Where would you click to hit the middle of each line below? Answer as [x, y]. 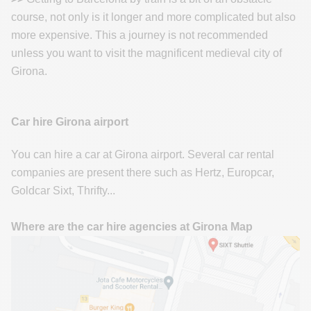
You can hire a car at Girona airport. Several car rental [143, 155]
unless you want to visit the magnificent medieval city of [146, 53]
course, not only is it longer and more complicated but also [153, 17]
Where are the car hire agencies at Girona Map [133, 227]
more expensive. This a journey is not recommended [140, 35]
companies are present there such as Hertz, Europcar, [143, 173]
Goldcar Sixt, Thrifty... [63, 191]
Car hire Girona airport [70, 122]
